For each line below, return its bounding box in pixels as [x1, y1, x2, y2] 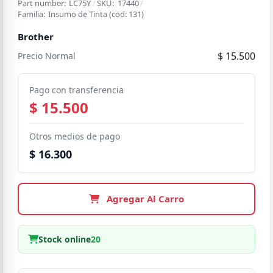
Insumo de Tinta [48, 8, 108, 19]
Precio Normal [18, 50, 76, 62]
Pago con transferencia [29, 83, 124, 96]
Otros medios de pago [29, 130, 120, 142]
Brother [18, 30, 54, 43]
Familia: [18, 8, 45, 19]
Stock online [38, 233, 91, 245]
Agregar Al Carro [104, 193, 184, 205]
